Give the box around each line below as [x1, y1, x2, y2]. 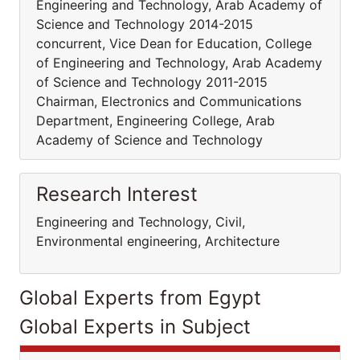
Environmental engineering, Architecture [36, 233, 288, 249]
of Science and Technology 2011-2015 [36, 74, 268, 90]
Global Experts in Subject [19, 315, 251, 338]
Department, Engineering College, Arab [36, 112, 275, 129]
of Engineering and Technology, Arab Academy [36, 55, 322, 71]
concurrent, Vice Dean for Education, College [36, 35, 312, 51]
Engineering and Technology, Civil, [36, 214, 245, 230]
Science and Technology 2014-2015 [36, 16, 253, 32]
